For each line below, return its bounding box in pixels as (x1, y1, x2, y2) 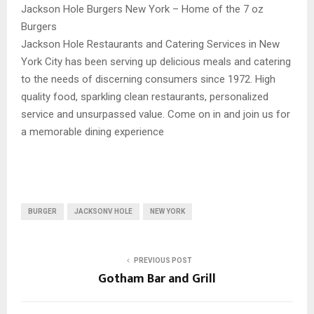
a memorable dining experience (21, 125, 164, 139)
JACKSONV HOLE (74, 207, 132, 216)
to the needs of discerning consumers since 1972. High (21, 73, 275, 86)
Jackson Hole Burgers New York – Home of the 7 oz (21, 3, 264, 16)
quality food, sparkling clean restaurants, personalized (21, 90, 268, 104)
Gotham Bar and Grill (98, 268, 216, 290)
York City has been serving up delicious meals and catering (21, 55, 291, 69)
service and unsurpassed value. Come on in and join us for (21, 108, 290, 121)
